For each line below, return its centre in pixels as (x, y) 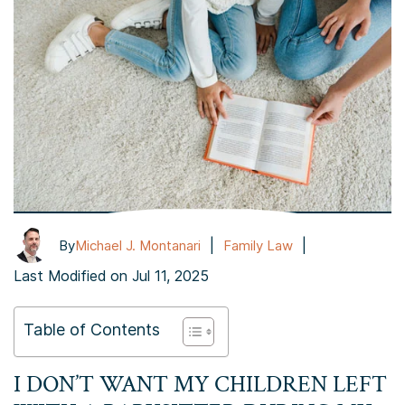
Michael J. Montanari (138, 245)
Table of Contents (92, 330)
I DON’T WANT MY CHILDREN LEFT (200, 385)
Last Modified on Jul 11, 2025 (111, 276)
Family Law (258, 245)
